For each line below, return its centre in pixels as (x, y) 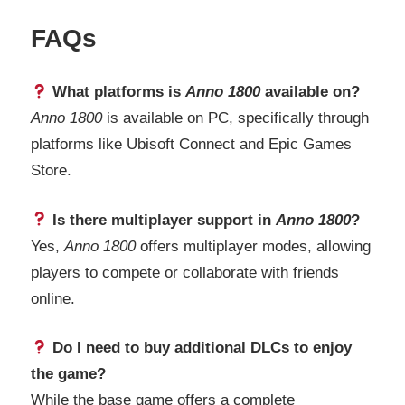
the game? (68, 374)
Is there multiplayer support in (162, 220)
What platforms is (117, 92)
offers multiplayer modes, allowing (253, 246)
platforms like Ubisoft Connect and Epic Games (191, 145)
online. (53, 298)
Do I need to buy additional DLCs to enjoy (200, 348)
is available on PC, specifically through (235, 118)
